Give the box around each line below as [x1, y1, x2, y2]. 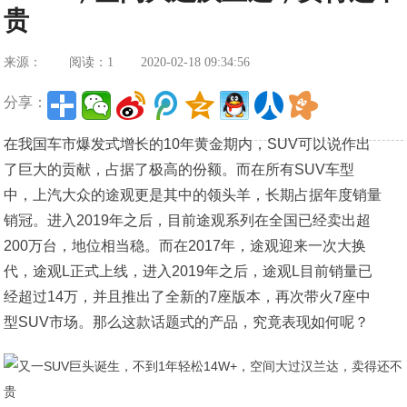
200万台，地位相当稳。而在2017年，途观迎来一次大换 [4, 238, 367, 253]
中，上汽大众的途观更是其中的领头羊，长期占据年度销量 [4, 187, 382, 203]
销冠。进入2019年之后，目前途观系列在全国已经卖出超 [4, 213, 372, 228]
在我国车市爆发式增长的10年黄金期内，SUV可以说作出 [4, 136, 372, 152]
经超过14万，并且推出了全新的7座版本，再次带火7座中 [4, 289, 372, 304]
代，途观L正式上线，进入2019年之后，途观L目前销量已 [4, 263, 373, 279]
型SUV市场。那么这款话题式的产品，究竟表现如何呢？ [4, 314, 370, 330]
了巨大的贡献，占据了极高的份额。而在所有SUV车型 [4, 162, 355, 177]
